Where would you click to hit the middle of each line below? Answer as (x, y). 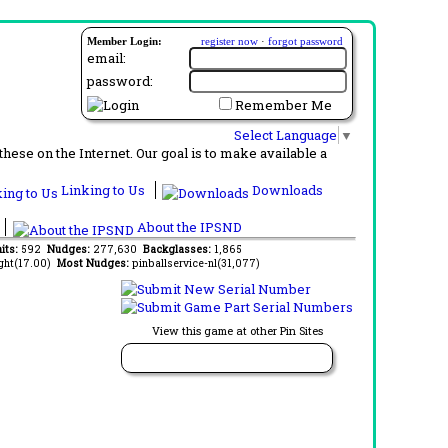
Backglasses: (178, 248)
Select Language (285, 134)
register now (229, 41)
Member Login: (124, 41)
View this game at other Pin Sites (237, 330)
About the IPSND (187, 226)
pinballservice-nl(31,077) (195, 262)
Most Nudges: (94, 262)
